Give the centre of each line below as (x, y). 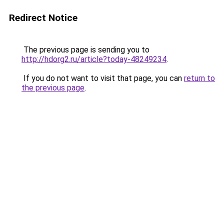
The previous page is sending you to (85, 50)
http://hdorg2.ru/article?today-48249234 (94, 59)
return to (199, 78)
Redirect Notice (43, 18)
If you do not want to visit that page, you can (103, 78)
